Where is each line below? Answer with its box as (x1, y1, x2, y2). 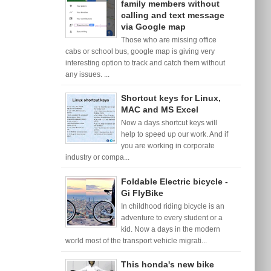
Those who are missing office (121, 36, 217, 44)
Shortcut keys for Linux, (121, 93, 221, 103)
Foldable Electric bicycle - (121, 176, 229, 186)
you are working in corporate (121, 142, 215, 150)
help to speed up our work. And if (121, 131, 229, 139)
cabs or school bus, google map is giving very (65, 47, 215, 55)
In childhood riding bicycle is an (121, 202, 225, 210)
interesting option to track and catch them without (65, 59, 226, 67)
